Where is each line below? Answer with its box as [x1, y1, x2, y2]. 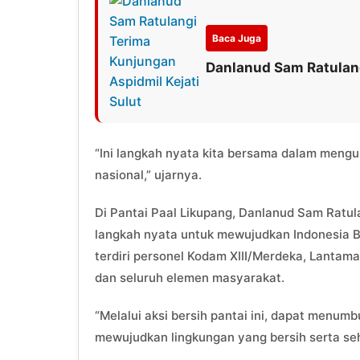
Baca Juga [212, 32, 261, 45]
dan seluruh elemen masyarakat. [95, 270, 284, 286]
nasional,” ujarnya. [95, 167, 202, 183]
